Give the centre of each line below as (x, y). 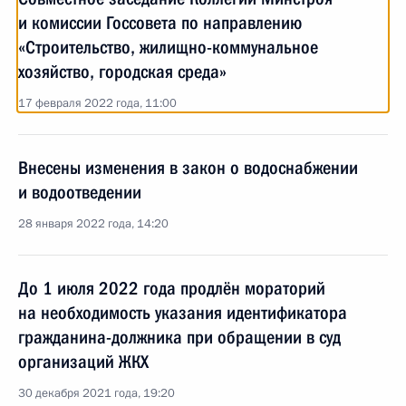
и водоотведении (80, 192)
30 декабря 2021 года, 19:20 (97, 393)
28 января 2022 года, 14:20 (93, 224)
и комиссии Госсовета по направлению (160, 23)
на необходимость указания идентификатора (183, 313)
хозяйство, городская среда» (122, 72)
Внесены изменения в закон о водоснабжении (188, 168)
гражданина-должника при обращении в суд (179, 337)
